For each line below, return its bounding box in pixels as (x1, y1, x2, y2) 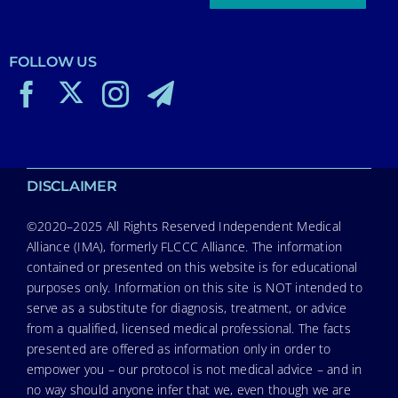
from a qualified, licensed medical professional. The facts (26, 319, 351, 337)
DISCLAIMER (26, 177, 117, 195)
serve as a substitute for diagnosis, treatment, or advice (26, 298, 347, 316)
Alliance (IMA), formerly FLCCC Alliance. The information (26, 237, 343, 255)
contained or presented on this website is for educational (26, 258, 358, 275)
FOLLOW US (8, 52, 97, 70)
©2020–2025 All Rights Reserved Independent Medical (26, 217, 341, 235)
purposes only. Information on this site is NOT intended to (26, 278, 362, 296)
